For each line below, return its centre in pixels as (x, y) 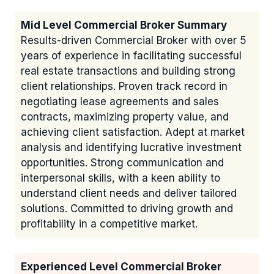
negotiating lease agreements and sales (120, 102)
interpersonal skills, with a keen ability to (120, 178)
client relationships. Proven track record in (124, 87)
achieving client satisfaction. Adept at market (133, 132)
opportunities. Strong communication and (122, 163)
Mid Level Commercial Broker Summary (124, 25)
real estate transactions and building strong (128, 71)
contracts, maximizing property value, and (125, 117)
